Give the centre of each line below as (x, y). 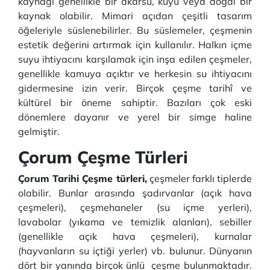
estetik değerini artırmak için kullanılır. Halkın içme (135, 45)
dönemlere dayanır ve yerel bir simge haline (135, 117)
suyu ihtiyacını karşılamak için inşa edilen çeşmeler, (135, 59)
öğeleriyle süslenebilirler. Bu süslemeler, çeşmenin (135, 30)
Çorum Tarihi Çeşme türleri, (83, 178)
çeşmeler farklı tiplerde (199, 178)
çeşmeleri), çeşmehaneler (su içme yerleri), (135, 207)
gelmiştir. (40, 131)
